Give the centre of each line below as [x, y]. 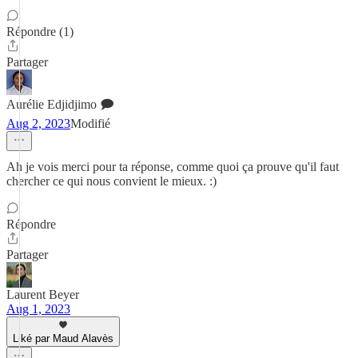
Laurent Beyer [43, 294]
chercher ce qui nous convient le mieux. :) [111, 181]
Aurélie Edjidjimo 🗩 [60, 104]
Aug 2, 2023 [38, 123]
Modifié [90, 123]
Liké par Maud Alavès [63, 338]
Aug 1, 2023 [38, 309]
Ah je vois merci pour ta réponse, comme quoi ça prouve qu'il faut [173, 167]
